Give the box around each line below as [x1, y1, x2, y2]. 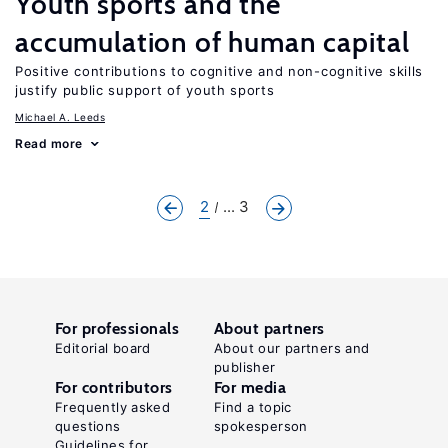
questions [55, 418, 121, 434]
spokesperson [214, 418, 308, 434]
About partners [214, 319, 325, 338]
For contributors [55, 378, 173, 397]
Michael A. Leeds [15, 111, 105, 123]
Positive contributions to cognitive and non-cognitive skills [15, 63, 424, 79]
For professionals [55, 319, 180, 338]
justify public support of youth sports [15, 82, 275, 98]
